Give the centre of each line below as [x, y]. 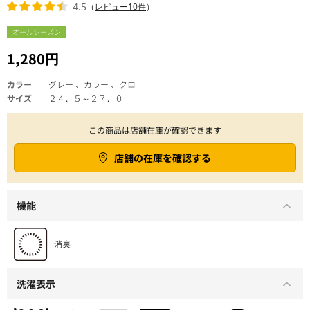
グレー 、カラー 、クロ [92, 84]
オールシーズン [37, 32]
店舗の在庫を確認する [163, 158]
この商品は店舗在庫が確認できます [155, 130]
